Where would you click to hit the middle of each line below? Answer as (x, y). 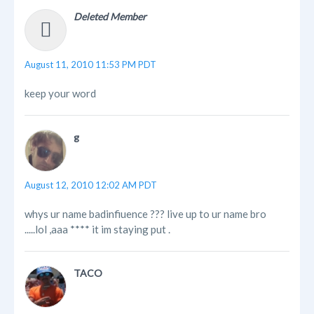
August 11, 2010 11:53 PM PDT (90, 65)
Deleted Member (110, 17)
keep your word (60, 94)
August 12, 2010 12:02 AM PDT (91, 185)
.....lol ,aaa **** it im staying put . (97, 230)
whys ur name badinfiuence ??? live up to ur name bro (145, 214)
